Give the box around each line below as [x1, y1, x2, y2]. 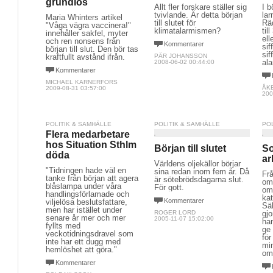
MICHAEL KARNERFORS [46, 79, 118, 85]
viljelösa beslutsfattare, [46, 197, 127, 207]
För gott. [154, 183, 184, 192]
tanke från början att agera [46, 174, 138, 183]
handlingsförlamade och [46, 190, 129, 199]
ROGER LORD [154, 209, 196, 216]
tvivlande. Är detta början [154, 10, 243, 19]
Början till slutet [154, 143, 226, 154]
